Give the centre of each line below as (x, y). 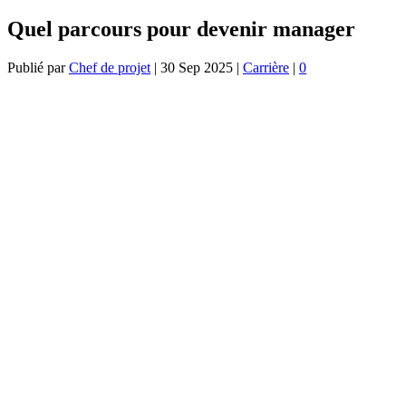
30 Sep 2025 (197, 67)
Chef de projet (110, 67)
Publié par (38, 67)
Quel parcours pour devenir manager (181, 29)
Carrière (266, 67)
